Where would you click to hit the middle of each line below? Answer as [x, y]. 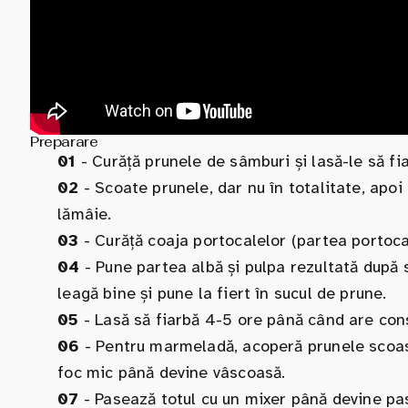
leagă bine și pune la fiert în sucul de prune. [222, 293]
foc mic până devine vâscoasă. [172, 372]
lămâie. [85, 214]
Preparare [64, 141]
